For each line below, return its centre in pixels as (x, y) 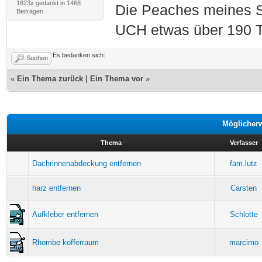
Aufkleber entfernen (65, 214)
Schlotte (244, 214)
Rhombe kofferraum (65, 242)
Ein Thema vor (117, 78)
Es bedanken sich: (79, 55)
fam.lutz (244, 163)
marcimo (244, 242)
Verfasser (244, 142)
